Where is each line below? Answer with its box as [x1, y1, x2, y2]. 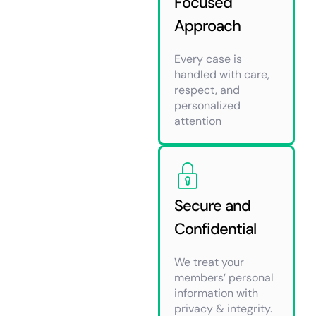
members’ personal [174, 269, 274, 285]
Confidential [174, 218, 256, 239]
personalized [174, 97, 241, 113]
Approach [174, 15, 241, 36]
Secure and [174, 195, 250, 216]
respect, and [174, 82, 240, 97]
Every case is [174, 51, 242, 66]
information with [174, 285, 258, 300]
